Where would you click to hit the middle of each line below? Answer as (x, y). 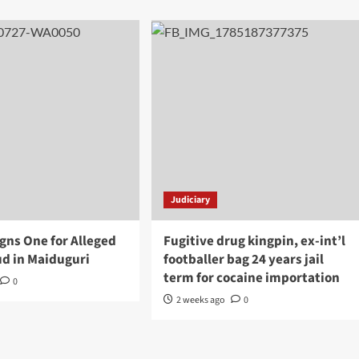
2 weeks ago (200, 300)
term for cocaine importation (251, 278)
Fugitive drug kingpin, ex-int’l (254, 241)
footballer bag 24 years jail (243, 260)
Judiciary (190, 200)
